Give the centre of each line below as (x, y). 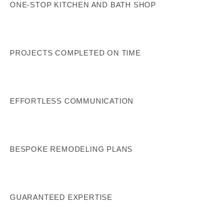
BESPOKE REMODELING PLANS (71, 149)
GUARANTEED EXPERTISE (61, 197)
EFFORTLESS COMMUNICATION (72, 101)
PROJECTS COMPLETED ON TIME (75, 53)
